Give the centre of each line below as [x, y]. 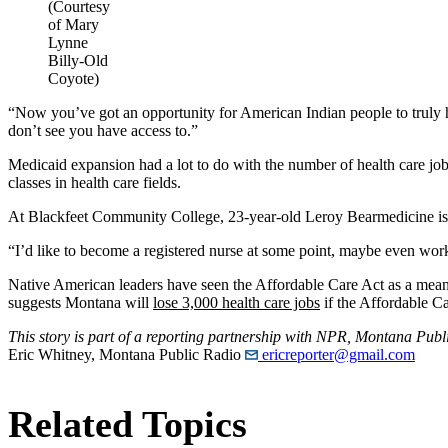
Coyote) [73, 79]
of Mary [73, 25]
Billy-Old [78, 61]
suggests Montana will [80, 303]
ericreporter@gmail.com [336, 355]
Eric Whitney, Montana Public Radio [124, 355]
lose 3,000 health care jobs [236, 303]
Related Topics [127, 424]
